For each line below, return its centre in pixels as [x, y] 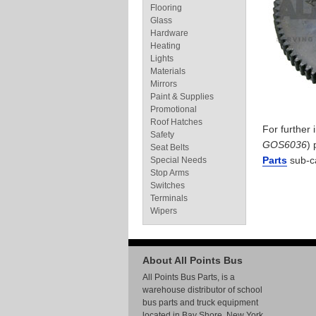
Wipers [164, 211]
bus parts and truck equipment [200, 303]
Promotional [174, 109]
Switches [168, 186]
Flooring [166, 8]
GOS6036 [285, 145]
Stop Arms [170, 173]
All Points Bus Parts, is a [189, 277]
